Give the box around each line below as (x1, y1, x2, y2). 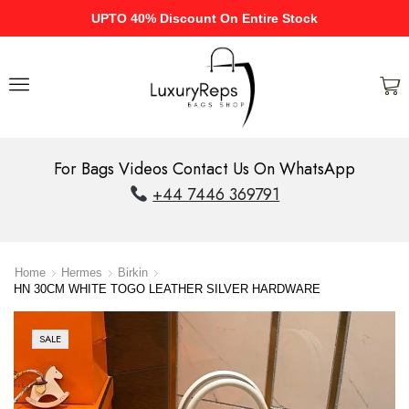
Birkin (118, 266, 148, 280)
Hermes (61, 266, 102, 280)
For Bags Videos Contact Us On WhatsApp (54, 156, 355, 181)
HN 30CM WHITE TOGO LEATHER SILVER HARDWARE (14, 282, 320, 297)
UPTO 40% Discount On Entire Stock (91, 11, 318, 26)
